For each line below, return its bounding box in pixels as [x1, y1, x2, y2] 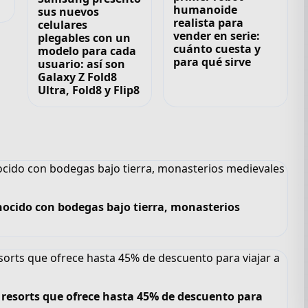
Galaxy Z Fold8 [37, 69, 117, 85]
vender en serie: [173, 27, 261, 43]
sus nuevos [37, 3, 99, 19]
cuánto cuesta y [173, 41, 261, 56]
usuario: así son [37, 56, 125, 71]
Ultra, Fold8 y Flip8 [37, 82, 140, 98]
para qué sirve [173, 54, 252, 69]
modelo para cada [37, 43, 136, 58]
